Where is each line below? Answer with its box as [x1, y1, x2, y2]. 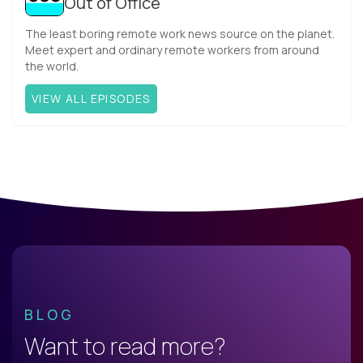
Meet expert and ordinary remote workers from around [25, 42, 319, 58]
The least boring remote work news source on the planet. [25, 26, 335, 42]
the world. [25, 58, 79, 75]
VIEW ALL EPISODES [32, 91, 151, 107]
